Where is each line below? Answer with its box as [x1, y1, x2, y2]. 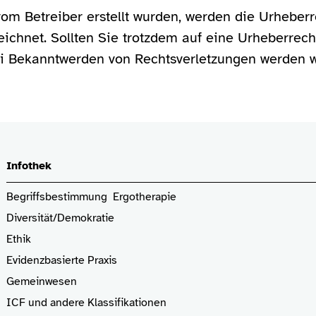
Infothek [6, 159, 52, 173]
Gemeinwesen [6, 274, 78, 288]
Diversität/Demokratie [6, 211, 115, 225]
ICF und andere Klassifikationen [6, 296, 167, 310]
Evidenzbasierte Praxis [6, 253, 118, 267]
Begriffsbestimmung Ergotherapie [6, 190, 177, 204]
